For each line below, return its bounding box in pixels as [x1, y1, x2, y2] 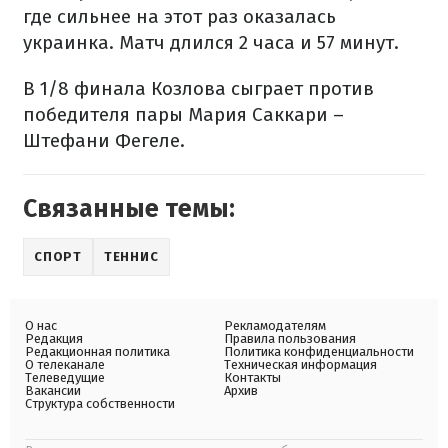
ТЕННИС [103, 249, 159, 264]
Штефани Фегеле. [23, 129, 185, 152]
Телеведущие [25, 370, 105, 385]
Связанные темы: [23, 194, 235, 224]
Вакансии [25, 383, 81, 398]
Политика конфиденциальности [224, 344, 414, 359]
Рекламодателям [224, 318, 326, 333]
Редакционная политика [25, 344, 170, 359]
